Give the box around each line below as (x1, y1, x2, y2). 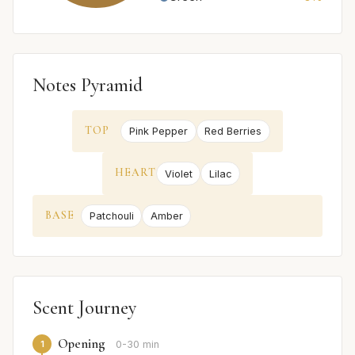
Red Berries (204, 125, 262, 138)
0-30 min (116, 338, 159, 351)
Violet (164, 167, 193, 180)
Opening (58, 335, 105, 353)
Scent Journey (32, 296, 136, 320)
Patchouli (89, 209, 134, 222)
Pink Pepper (128, 125, 188, 138)
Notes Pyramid (32, 73, 143, 97)
